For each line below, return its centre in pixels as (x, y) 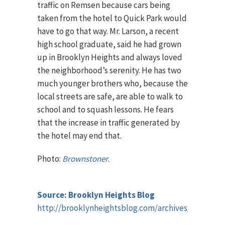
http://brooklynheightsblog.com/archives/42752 (124, 208)
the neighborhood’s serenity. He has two (109, 70)
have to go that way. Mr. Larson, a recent (108, 31)
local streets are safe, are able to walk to (110, 96)
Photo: (50, 159)
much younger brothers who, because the (113, 83)
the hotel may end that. (79, 136)
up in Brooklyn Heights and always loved (110, 57)
